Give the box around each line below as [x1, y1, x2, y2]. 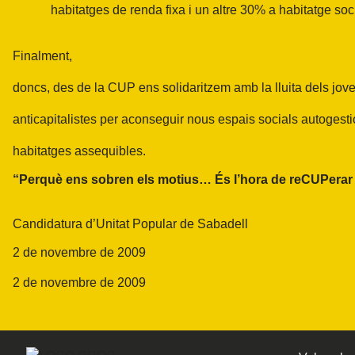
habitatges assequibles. [13, 144, 146, 158]
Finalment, [13, 49, 72, 63]
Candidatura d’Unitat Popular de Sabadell [13, 217, 248, 231]
